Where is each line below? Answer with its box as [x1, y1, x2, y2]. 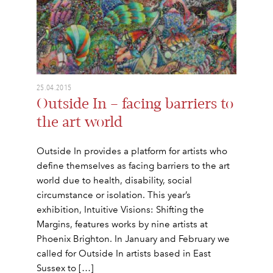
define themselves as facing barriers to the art [37, 160, 230, 171]
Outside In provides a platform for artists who [37, 145, 227, 157]
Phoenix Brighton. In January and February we [37, 233, 230, 244]
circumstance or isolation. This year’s [37, 189, 191, 200]
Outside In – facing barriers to [37, 94, 233, 113]
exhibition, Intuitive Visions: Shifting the [37, 204, 204, 215]
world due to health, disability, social [37, 174, 192, 186]
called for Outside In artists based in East [37, 247, 211, 259]
